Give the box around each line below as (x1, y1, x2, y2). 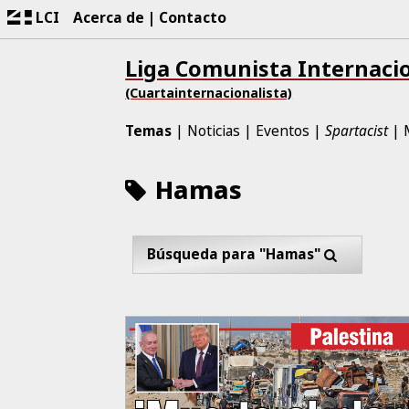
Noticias (187, 120, 241, 141)
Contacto (159, 6, 227, 27)
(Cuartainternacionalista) (125, 84, 293, 102)
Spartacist (325, 120, 389, 141)
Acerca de (73, 6, 145, 27)
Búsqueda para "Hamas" (147, 243, 321, 264)
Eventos (256, 120, 310, 141)
